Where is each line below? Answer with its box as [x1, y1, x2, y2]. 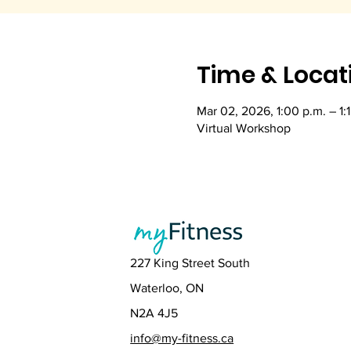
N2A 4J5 [130, 306, 182, 320]
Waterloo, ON [130, 281, 204, 295]
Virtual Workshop [196, 121, 291, 135]
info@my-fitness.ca [130, 331, 234, 345]
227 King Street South [130, 256, 251, 270]
